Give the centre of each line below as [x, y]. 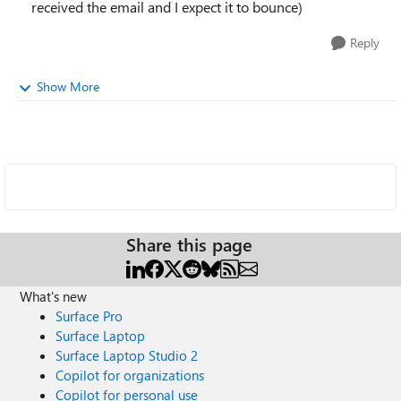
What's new [54, 296]
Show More [68, 86]
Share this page [189, 244]
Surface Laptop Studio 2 [127, 355]
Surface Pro [90, 316]
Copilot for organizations [130, 375]
